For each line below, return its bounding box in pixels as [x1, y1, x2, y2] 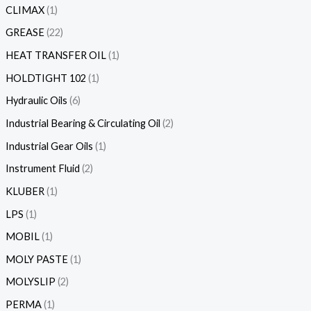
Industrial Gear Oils [5, 140, 93, 152]
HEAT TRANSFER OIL [5, 49, 106, 62]
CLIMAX [5, 3, 44, 16]
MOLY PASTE [5, 253, 68, 265]
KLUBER [5, 185, 44, 197]
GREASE [5, 26, 44, 39]
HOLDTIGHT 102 [5, 72, 86, 84]
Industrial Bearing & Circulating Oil [5, 117, 160, 129]
